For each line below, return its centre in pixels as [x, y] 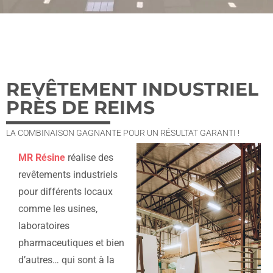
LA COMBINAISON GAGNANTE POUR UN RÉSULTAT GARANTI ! [123, 133]
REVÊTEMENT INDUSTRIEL [132, 89]
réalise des [89, 158]
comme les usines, [58, 209]
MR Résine [42, 158]
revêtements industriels [68, 175]
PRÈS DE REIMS [80, 108]
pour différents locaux [66, 192]
